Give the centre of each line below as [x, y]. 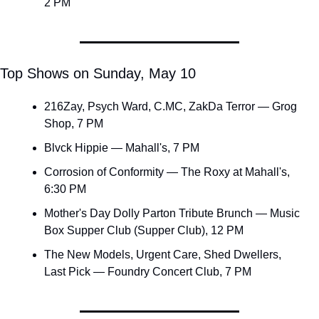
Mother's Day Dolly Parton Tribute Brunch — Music [172, 213]
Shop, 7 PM [74, 123]
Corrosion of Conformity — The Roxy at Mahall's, [167, 172]
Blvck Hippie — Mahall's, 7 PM [122, 147]
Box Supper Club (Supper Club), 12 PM [144, 230]
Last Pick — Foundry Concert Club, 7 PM [148, 271]
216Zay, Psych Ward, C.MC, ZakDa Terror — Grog [171, 106]
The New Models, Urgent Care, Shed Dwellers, [163, 254]
